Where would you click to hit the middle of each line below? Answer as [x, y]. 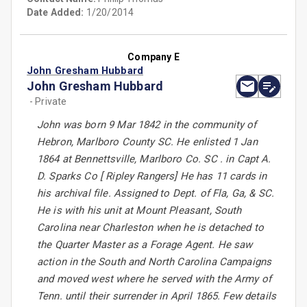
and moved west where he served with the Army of [155, 279]
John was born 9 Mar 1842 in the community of [147, 125]
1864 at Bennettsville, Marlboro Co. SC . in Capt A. [154, 159]
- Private [48, 102]
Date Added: [56, 13]
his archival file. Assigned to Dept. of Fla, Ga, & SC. [156, 194]
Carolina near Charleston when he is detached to [151, 228]
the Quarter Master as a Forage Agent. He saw [145, 245]
